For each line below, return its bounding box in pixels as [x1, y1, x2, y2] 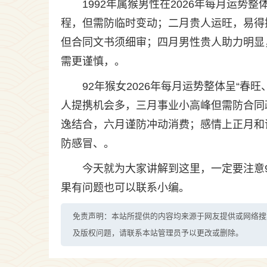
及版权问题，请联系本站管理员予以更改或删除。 [73, 228, 243, 237]
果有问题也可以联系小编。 [61, 182, 190, 194]
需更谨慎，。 [61, 55, 125, 67]
